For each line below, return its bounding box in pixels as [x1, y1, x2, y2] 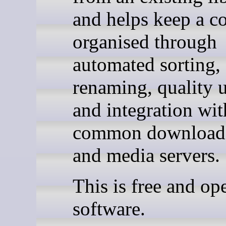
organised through [73, 30, 217, 52]
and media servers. [73, 144, 220, 166]
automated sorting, [73, 53, 220, 75]
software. [73, 197, 145, 219]
